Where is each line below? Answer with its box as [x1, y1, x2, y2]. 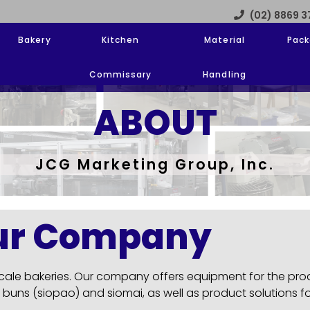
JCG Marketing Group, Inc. [35, 154, 275, 175]
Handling [203, 69, 246, 81]
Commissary [89, 69, 152, 81]
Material [204, 34, 245, 46]
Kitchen [101, 34, 140, 46]
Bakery [18, 34, 51, 46]
